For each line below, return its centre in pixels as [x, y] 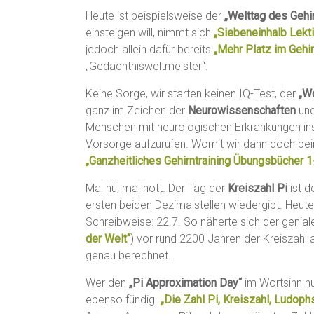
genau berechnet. [128, 256]
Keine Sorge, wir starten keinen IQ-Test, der [192, 94]
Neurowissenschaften [242, 111]
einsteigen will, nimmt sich [150, 33]
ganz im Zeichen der [137, 111]
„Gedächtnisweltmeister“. [147, 67]
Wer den [107, 283]
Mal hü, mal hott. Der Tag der [157, 189]
